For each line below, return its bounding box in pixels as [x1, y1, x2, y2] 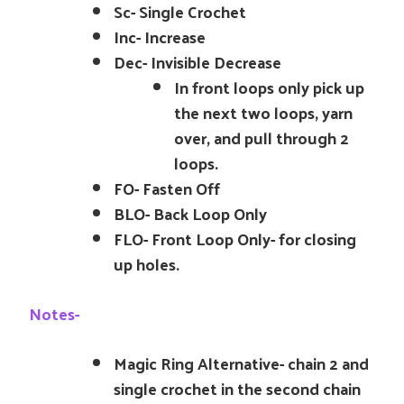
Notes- [29, 298, 79, 328]
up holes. [114, 249, 179, 279]
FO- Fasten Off [114, 173, 220, 203]
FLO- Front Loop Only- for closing [114, 224, 356, 253]
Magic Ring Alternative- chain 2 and [114, 348, 369, 378]
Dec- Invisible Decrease [114, 47, 281, 77]
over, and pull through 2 [174, 123, 349, 152]
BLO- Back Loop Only [114, 198, 267, 228]
